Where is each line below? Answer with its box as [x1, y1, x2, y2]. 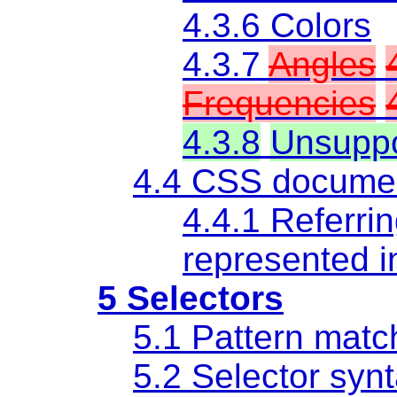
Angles [269, 44, 376, 83]
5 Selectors [97, 278, 284, 317]
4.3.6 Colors [183, 5, 371, 44]
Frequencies [183, 83, 376, 122]
